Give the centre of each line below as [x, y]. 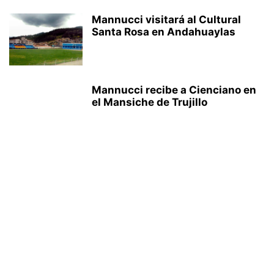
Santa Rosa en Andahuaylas [164, 32]
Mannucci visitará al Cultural [166, 20]
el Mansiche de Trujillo [150, 102]
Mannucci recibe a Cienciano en [174, 90]
